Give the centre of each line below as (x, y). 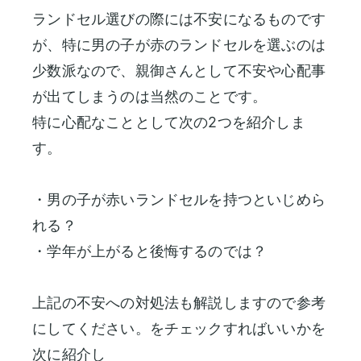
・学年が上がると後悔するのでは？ (150, 251)
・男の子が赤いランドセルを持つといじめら (179, 199)
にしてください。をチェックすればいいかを (179, 328)
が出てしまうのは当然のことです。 (150, 96)
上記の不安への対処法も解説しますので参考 (179, 302)
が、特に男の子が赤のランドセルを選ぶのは (179, 44)
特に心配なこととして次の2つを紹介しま (169, 122)
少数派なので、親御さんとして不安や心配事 (179, 70)
